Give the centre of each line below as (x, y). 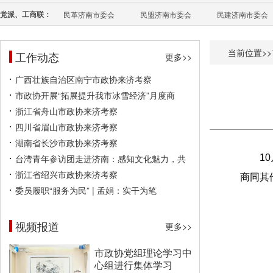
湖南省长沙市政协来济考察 (66, 143)
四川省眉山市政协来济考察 (66, 127)
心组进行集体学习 (133, 265)
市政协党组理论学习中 (143, 253)
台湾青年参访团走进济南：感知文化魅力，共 (101, 158)
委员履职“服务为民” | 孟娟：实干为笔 (86, 190)
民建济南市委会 (243, 14)
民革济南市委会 (89, 14)
